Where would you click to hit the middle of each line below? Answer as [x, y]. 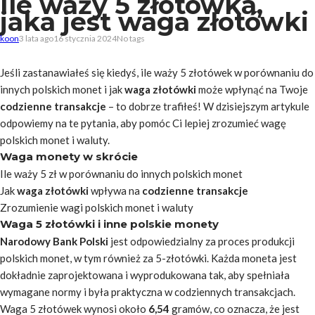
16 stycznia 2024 [85, 38]
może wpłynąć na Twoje [252, 89]
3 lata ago [36, 38]
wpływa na [115, 191]
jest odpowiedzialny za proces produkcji [201, 241]
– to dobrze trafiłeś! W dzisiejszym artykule [208, 106]
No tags [131, 38]
